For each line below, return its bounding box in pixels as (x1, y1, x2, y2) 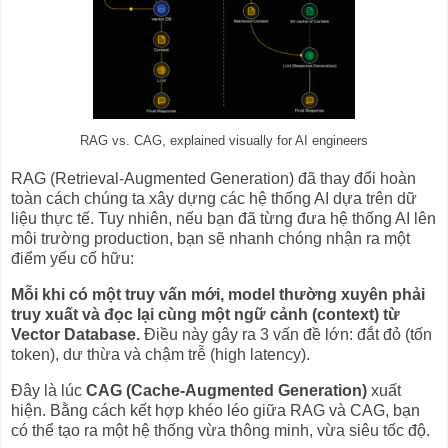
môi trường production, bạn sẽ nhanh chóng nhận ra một (11, 230, 410, 248)
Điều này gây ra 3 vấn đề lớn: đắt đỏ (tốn (140, 326, 432, 344)
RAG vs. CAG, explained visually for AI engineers (80, 134, 368, 149)
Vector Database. (11, 326, 140, 344)
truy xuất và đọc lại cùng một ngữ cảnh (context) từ (11, 306, 400, 324)
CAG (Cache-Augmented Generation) (86, 381, 367, 399)
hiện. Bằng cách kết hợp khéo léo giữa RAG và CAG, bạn (11, 401, 420, 419)
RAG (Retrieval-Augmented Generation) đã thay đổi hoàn (11, 170, 416, 188)
